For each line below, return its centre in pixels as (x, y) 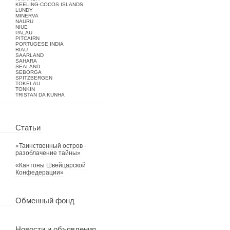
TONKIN (25, 89)
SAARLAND (30, 55)
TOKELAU (28, 83)
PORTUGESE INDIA (40, 44)
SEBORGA (28, 72)
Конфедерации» (40, 172)
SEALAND (28, 66)
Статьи (29, 128)
